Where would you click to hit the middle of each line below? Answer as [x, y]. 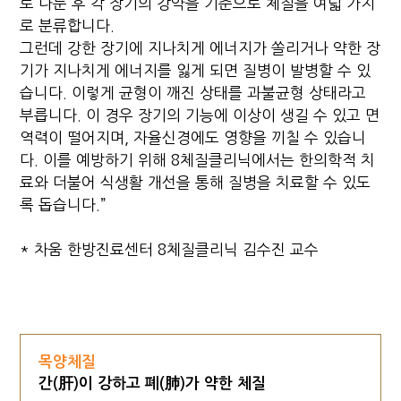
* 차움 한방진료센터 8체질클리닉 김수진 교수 [170, 249]
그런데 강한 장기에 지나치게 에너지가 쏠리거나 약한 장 [200, 48]
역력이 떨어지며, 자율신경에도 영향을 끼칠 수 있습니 [193, 137]
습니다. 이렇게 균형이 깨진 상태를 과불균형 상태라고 [193, 93]
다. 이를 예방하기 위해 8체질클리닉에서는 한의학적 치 [198, 160]
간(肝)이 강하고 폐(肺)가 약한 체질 [153, 383]
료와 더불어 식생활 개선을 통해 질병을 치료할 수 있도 [196, 182]
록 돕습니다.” [63, 205]
